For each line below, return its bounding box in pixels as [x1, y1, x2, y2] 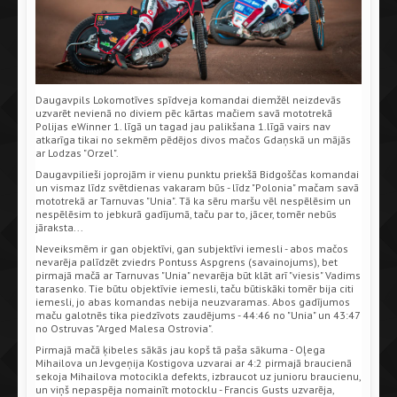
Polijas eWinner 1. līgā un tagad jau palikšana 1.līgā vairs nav [35, 119, 331, 133]
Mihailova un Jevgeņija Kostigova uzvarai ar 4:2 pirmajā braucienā [35, 355, 352, 370]
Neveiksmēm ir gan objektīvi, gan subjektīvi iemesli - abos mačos [35, 241, 348, 255]
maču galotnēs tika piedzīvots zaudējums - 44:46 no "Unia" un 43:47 [35, 307, 360, 322]
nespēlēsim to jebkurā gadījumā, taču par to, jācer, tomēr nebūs [35, 206, 337, 221]
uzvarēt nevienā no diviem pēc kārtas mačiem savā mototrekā [35, 105, 332, 120]
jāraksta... [35, 220, 83, 234]
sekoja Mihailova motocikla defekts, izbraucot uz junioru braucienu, [35, 369, 361, 383]
